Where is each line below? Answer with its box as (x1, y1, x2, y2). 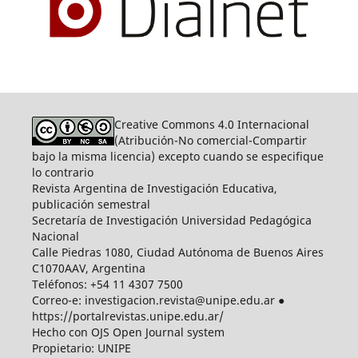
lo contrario (31, 165, 93, 181)
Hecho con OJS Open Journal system (31, 324, 225, 340)
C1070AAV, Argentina (31, 261, 145, 276)
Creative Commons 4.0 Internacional (113, 117, 309, 133)
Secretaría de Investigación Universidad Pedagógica (31, 213, 312, 229)
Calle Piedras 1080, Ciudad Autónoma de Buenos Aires (31, 245, 324, 261)
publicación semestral (31, 197, 150, 213)
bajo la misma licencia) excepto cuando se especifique (31, 149, 324, 165)
